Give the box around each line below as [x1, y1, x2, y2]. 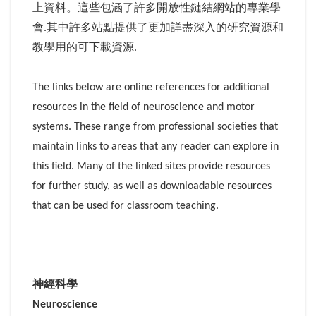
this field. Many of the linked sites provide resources [32, 160, 270, 172]
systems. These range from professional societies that [32, 121, 278, 133]
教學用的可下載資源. [32, 42, 137, 54]
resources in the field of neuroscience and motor [32, 101, 255, 113]
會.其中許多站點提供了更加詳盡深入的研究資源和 [32, 22, 284, 34]
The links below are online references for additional [32, 81, 269, 93]
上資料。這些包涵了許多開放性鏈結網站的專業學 [32, 2, 281, 14]
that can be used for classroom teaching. [32, 200, 221, 212]
